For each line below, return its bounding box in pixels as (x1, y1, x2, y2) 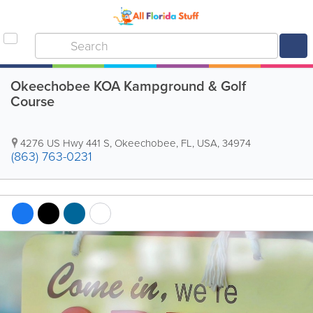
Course (10, 91, 54, 112)
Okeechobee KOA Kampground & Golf (10, 75, 246, 96)
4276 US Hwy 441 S (20, 136, 110, 151)
